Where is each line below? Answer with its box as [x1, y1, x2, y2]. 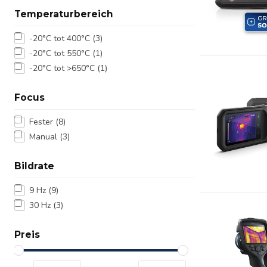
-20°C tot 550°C [29, 48, 92, 59]
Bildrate [14, 160, 54, 172]
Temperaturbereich [14, 8, 113, 20]
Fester [29, 116, 55, 128]
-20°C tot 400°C [29, 33, 92, 44]
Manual [29, 131, 60, 142]
